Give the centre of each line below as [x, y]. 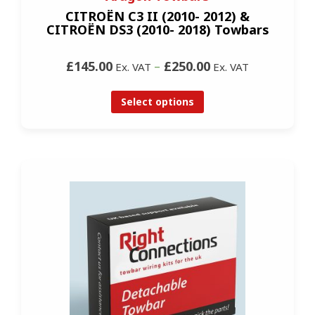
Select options [157, 102]
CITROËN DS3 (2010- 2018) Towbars [157, 30]
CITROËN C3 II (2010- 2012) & [157, 17]
